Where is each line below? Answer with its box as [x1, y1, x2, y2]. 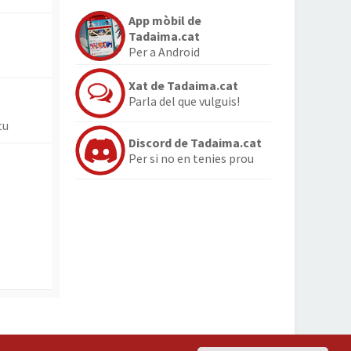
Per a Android [128, 44, 200, 60]
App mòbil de [128, 13, 201, 28]
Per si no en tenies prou [128, 150, 254, 166]
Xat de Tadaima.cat [128, 78, 238, 93]
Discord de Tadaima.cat [128, 135, 262, 150]
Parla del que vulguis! [128, 93, 240, 109]
